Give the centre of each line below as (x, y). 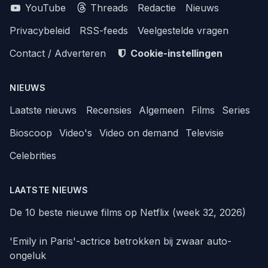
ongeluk (28, 256)
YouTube (44, 8)
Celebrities (33, 156)
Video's (76, 133)
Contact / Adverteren (58, 54)
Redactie (157, 8)
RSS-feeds (104, 31)
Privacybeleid (40, 31)
